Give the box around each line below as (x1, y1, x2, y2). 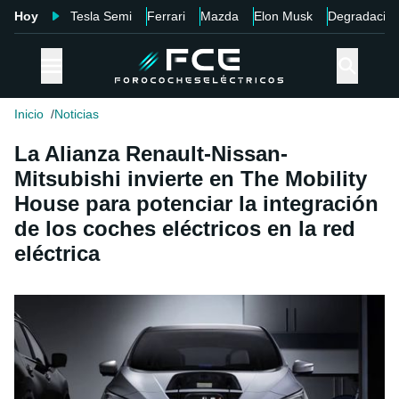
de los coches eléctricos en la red (14, 216, 355, 241)
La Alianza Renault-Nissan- (14, 142, 288, 167)
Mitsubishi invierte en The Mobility (14, 167, 367, 191)
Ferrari (147, 9, 185, 23)
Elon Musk (254, 9, 313, 23)
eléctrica (14, 241, 100, 266)
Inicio (14, 107, 44, 122)
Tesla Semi (70, 9, 132, 23)
